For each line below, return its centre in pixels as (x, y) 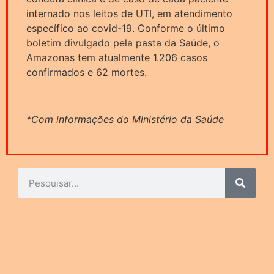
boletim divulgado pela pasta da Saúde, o (123, 43)
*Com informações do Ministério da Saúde (125, 119)
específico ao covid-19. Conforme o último (126, 28)
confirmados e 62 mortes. (87, 72)
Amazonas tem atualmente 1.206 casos (117, 57)
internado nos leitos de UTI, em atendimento (129, 13)
